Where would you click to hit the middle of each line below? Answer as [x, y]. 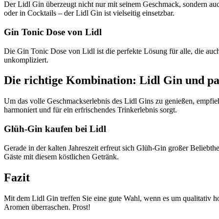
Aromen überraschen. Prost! [47, 207]
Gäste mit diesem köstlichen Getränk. [61, 156]
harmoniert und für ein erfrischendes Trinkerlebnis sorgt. [90, 110]
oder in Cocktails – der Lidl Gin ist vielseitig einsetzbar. [89, 13]
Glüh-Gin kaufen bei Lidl [55, 129]
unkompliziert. [26, 60]
